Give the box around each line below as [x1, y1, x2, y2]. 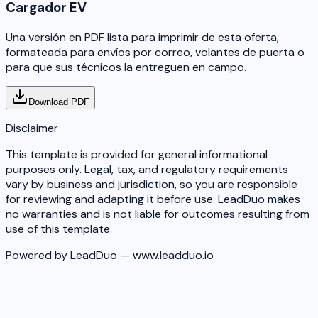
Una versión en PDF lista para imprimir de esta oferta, [6, 29, 279, 45]
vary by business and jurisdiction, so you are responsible [6, 176, 297, 192]
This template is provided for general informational [6, 146, 268, 162]
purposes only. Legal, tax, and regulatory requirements [6, 161, 288, 177]
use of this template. [6, 221, 112, 236]
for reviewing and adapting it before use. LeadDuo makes [6, 191, 300, 207]
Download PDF [28, 96, 89, 107]
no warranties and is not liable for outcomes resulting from [6, 206, 309, 221]
